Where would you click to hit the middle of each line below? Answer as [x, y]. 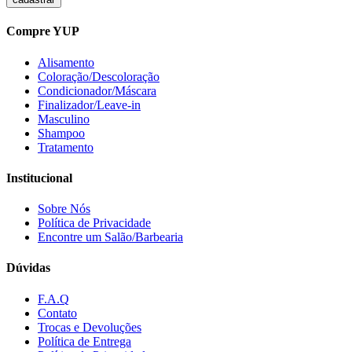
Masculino [64, 119]
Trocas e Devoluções [90, 327]
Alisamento [66, 62]
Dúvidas [28, 268]
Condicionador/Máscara [97, 90]
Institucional [39, 178]
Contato [57, 313]
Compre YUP [43, 31]
